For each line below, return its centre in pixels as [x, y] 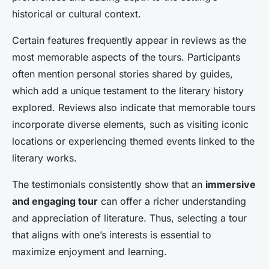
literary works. [44, 158]
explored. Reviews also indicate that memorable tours [134, 107]
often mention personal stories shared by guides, [122, 74]
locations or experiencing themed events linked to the [133, 141]
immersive [231, 184]
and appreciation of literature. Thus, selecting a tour [129, 218]
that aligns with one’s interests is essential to [112, 235]
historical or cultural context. [77, 14]
